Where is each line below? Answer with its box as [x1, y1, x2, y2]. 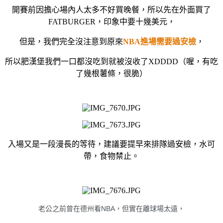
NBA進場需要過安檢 [122, 37, 196, 46]
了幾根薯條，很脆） [76, 69, 147, 78]
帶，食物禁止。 [84, 151, 139, 160]
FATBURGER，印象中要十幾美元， [48, 17, 175, 26]
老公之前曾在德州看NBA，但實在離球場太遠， [38, 204, 185, 213]
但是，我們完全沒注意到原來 [19, 37, 123, 46]
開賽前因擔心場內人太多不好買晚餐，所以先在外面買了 [12, 5, 211, 14]
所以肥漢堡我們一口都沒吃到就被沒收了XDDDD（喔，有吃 [5, 57, 218, 66]
